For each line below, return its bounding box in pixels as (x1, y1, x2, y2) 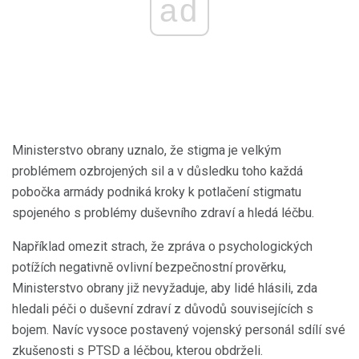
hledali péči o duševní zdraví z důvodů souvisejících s (12, 301, 313, 317)
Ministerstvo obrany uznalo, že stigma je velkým (12, 143, 281, 158)
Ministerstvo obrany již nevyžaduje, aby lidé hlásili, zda (12, 280, 317, 296)
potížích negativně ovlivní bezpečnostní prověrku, (12, 260, 286, 275)
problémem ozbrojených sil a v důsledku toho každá (12, 163, 303, 179)
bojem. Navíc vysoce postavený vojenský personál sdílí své (12, 322, 345, 337)
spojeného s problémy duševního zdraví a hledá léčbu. (12, 205, 314, 220)
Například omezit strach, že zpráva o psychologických (12, 239, 313, 254)
